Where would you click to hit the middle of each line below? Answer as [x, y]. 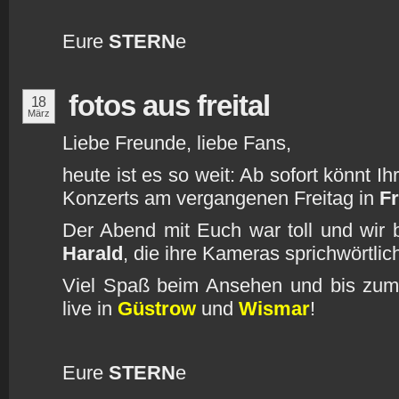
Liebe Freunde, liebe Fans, [177, 143]
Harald [93, 253]
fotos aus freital [169, 106]
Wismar [274, 309]
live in [90, 309]
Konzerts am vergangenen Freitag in [221, 198]
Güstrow [157, 309]
